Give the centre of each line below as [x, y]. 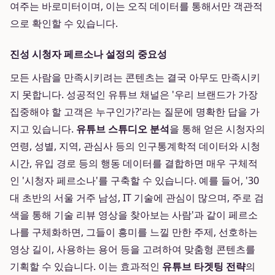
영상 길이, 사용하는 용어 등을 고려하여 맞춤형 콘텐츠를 [133, 249]
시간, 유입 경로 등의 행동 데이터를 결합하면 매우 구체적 [134, 163]
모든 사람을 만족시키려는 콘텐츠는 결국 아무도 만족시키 [135, 77]
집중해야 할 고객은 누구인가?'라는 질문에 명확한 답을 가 [135, 112]
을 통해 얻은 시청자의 [217, 129]
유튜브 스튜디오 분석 [123, 129]
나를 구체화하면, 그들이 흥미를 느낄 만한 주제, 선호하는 [134, 232]
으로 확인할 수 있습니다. [64, 23]
